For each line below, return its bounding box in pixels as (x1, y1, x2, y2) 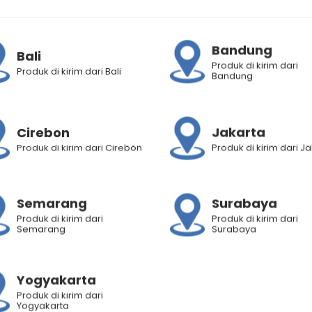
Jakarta (212, 123, 265, 141)
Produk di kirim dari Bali (17, 64, 121, 77)
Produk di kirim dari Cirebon (17, 141, 142, 154)
